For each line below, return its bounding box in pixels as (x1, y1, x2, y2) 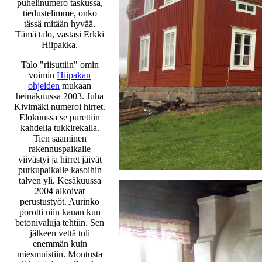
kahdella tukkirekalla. (20, 122, 99, 133)
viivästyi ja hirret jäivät (18, 154, 102, 164)
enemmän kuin (32, 238, 87, 249)
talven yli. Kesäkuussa (18, 175, 101, 185)
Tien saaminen (33, 133, 87, 143)
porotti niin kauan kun (19, 206, 101, 217)
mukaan (60, 80, 91, 91)
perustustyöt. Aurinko (20, 196, 99, 206)
